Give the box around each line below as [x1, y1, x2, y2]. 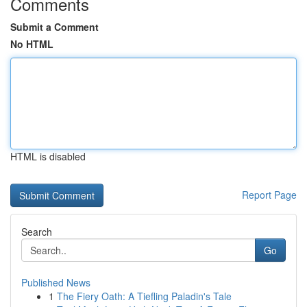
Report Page [242, 188, 297, 201]
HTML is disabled [10, 149, 86, 163]
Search [21, 225, 52, 238]
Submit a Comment [10, 20, 99, 34]
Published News [21, 275, 90, 289]
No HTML [10, 37, 53, 51]
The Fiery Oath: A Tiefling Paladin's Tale [57, 289, 232, 303]
